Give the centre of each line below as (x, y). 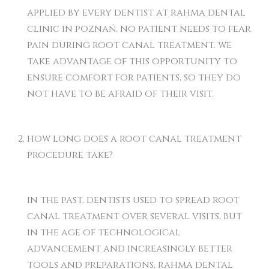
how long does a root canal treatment (134, 139)
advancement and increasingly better (130, 249)
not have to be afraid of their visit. (120, 94)
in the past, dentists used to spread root (133, 200)
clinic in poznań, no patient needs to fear (139, 29)
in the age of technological (104, 232)
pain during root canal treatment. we (129, 45)
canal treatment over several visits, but (134, 216)
